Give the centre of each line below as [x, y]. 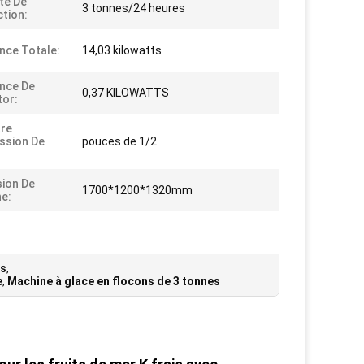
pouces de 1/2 [119, 142]
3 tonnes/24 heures [134, 9]
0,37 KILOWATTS [126, 93]
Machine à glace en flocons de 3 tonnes [114, 282]
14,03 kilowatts [122, 51]
